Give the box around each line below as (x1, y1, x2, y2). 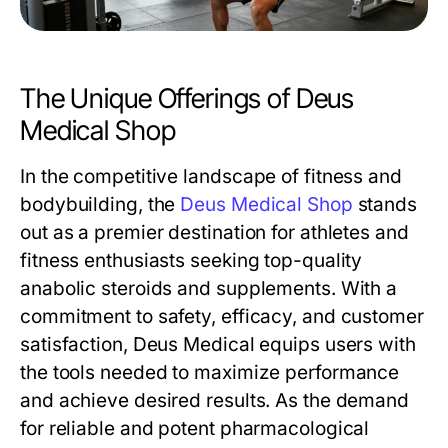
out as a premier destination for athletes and (20, 221, 409, 244)
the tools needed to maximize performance (20, 361, 400, 384)
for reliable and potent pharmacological (20, 417, 370, 440)
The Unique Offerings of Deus (20, 82, 355, 115)
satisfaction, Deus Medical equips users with (20, 333, 416, 356)
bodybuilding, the (20, 193, 181, 216)
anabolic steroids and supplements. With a (20, 277, 398, 300)
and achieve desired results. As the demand (20, 389, 410, 412)
